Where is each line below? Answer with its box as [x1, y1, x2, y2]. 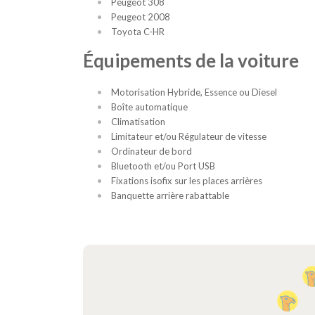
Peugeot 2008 [111, 11, 170, 23]
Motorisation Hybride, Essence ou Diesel [111, 86, 277, 98]
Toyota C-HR [111, 26, 165, 38]
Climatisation [111, 116, 165, 128]
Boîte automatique [111, 101, 188, 113]
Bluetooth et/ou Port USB [111, 160, 215, 172]
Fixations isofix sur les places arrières [111, 175, 262, 187]
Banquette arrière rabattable [111, 190, 229, 202]
